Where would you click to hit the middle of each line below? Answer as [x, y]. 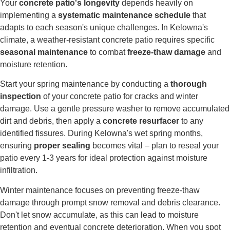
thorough [189, 84]
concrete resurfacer [141, 121]
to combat [108, 52]
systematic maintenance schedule [124, 15]
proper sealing [62, 146]
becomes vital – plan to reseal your [155, 146]
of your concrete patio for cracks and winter [120, 97]
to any [191, 121]
